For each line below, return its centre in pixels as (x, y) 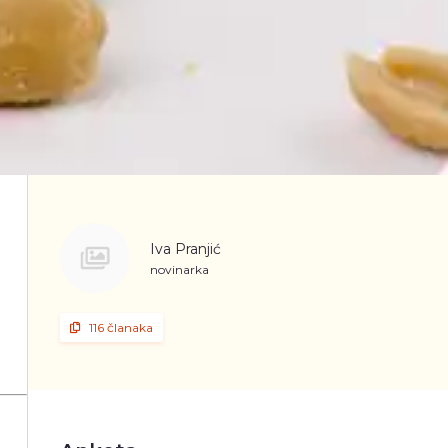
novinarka (179, 269)
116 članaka (120, 328)
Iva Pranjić (185, 248)
